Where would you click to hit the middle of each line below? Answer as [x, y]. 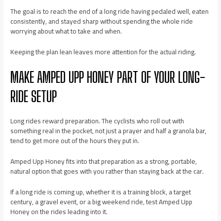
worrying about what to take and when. [66, 31]
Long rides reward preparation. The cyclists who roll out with [97, 121]
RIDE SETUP [34, 96]
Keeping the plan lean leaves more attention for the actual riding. [103, 52]
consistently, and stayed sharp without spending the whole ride [102, 21]
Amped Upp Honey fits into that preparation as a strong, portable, [104, 161]
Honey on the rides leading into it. [59, 211]
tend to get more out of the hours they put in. [75, 140]
